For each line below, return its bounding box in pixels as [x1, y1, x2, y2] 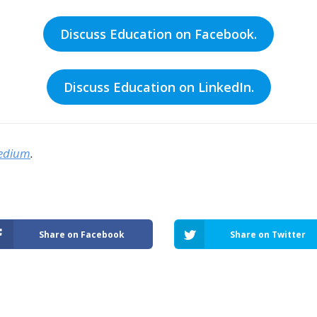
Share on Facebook [39, 228, 125, 241]
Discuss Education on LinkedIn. [63, 79, 254, 96]
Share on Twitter [230, 228, 306, 241]
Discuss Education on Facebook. [60, 25, 257, 43]
